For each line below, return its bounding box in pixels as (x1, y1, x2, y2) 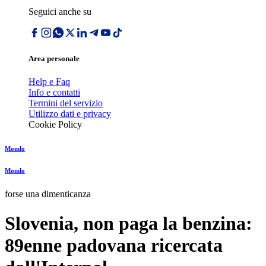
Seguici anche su (28, 7, 91, 17)
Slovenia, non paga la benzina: (5, 212, 252, 234)
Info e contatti (28, 87, 80, 98)
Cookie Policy (28, 119, 82, 130)
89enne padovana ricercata (5, 234, 223, 256)
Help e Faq (28, 77, 70, 87)
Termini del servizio (28, 98, 103, 109)
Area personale (28, 54, 80, 64)
